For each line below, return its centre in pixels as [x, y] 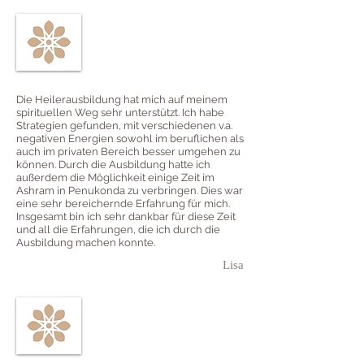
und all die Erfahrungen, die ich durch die [118, 230]
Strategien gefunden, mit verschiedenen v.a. [124, 126]
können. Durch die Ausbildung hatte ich [113, 165]
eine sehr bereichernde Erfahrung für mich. [123, 204]
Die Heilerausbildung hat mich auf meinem [122, 100]
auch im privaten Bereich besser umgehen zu [128, 152]
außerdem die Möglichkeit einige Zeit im [115, 178]
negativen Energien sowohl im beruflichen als [130, 139]
